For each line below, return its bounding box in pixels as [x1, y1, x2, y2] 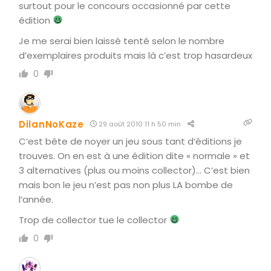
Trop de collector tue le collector [19, 213, 169, 226]
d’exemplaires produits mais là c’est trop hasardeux [19, 48, 252, 62]
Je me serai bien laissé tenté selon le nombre [19, 34, 224, 47]
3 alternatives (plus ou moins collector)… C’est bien [19, 163, 250, 177]
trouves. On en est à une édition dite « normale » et [19, 149, 250, 162]
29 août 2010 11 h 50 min [96, 119, 181, 129]
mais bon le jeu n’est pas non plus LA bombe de [19, 178, 233, 191]
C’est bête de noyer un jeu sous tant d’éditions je [19, 134, 242, 148]
